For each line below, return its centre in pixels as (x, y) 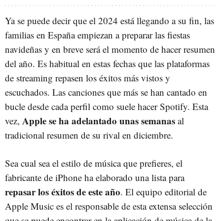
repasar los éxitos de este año (63, 192)
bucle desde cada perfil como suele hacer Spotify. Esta (107, 106)
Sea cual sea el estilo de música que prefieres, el (94, 163)
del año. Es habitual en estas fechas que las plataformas (107, 63)
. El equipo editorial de (164, 192)
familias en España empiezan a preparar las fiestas (97, 35)
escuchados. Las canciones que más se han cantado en (106, 92)
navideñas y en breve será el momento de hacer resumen (110, 49)
